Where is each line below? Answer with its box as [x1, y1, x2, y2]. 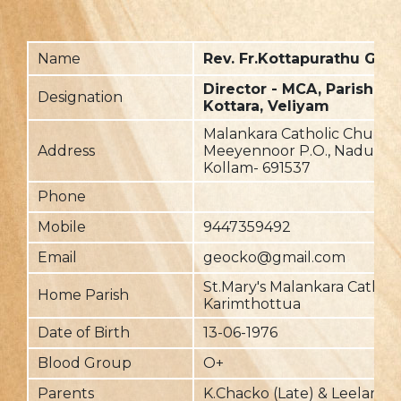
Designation [38, 89, 123, 106]
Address [38, 142, 95, 159]
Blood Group [38, 354, 132, 371]
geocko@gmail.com [203, 249, 346, 266]
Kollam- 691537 [203, 159, 311, 176]
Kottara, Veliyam [203, 98, 329, 115]
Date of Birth [38, 324, 130, 341]
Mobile [38, 218, 86, 235]
